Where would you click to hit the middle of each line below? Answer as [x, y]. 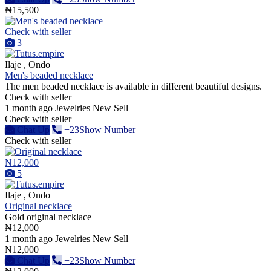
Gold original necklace [48, 217]
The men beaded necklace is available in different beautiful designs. [133, 86]
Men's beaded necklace [49, 75]
